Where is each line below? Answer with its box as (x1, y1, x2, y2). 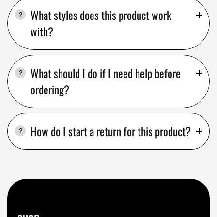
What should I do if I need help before (31, 64, 181, 81)
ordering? (31, 81, 69, 98)
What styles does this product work (31, 6, 171, 23)
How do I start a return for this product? (31, 123, 191, 139)
